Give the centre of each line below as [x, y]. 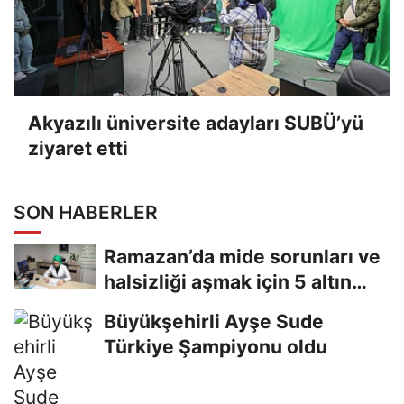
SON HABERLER [86, 212]
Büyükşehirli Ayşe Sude [214, 321]
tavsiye [138, 307]
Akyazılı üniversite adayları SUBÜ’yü [196, 123]
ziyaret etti [78, 148]
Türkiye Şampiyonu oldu [216, 346]
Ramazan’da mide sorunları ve [242, 256]
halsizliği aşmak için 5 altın [228, 281]
